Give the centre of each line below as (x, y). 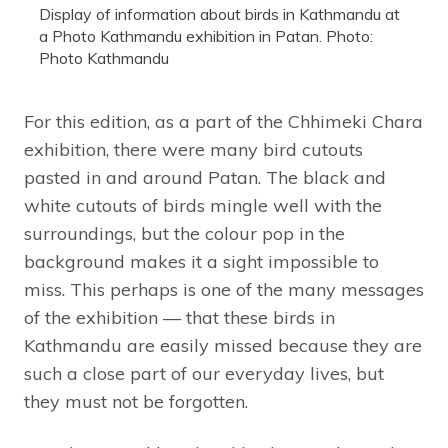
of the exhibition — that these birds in (179, 317)
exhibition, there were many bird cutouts (193, 149)
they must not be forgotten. (136, 401)
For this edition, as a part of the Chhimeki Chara (223, 121)
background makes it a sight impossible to (201, 261)
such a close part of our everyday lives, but (204, 373)
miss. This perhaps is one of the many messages (224, 289)
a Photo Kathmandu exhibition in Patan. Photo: (206, 35)
